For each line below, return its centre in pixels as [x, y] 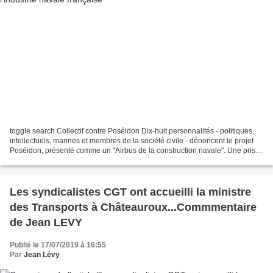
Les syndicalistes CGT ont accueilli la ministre [130, 192]
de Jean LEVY [46, 222]
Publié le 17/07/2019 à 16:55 [58, 245]
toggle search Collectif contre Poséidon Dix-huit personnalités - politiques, [132, 131]
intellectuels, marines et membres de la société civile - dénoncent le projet [132, 140]
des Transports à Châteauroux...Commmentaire [133, 207]
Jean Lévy [42, 254]
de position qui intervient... [53, 160]
